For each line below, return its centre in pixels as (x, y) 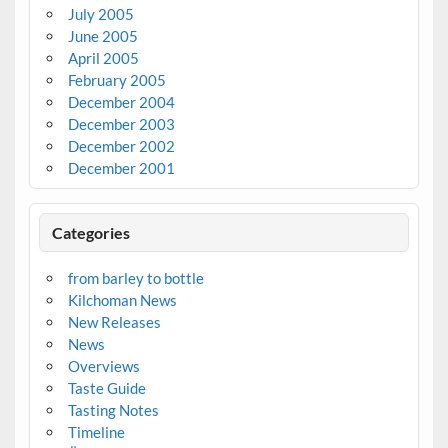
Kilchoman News (122, 300)
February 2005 (116, 80)
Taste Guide (106, 388)
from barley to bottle (135, 278)
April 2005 (103, 58)
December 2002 (121, 146)
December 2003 (121, 124)
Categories (91, 232)
